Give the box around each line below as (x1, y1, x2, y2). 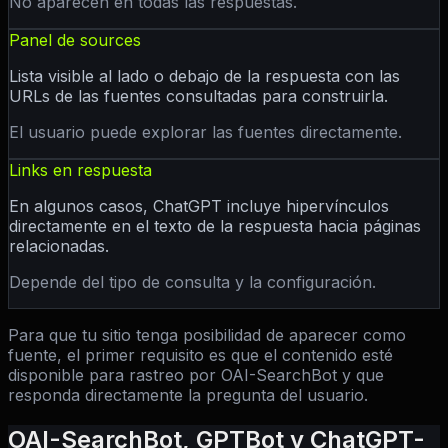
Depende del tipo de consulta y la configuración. (9, 272, 376, 293)
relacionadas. (9, 236, 109, 257)
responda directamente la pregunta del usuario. (8, 385, 368, 406)
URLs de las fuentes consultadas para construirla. (9, 86, 388, 107)
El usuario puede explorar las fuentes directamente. (9, 122, 402, 143)
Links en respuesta (9, 160, 152, 181)
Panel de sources (9, 30, 141, 51)
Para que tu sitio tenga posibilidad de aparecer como (8, 325, 406, 346)
